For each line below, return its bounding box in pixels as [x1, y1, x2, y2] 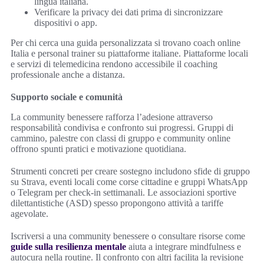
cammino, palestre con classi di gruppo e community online [11, 133, 230, 144]
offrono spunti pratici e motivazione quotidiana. [11, 144, 186, 154]
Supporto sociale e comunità [11, 92, 123, 103]
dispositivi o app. [34, 18, 97, 28]
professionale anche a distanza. [11, 70, 125, 80]
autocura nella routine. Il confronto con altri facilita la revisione [11, 252, 243, 263]
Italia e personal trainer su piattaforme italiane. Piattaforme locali [11, 48, 248, 59]
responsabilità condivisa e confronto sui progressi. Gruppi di [11, 123, 233, 133]
